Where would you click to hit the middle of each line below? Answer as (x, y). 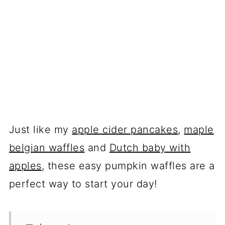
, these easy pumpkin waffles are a (128, 165)
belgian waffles (47, 147)
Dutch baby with (150, 147)
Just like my (40, 129)
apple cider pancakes (125, 129)
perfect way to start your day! (83, 184)
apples (25, 165)
